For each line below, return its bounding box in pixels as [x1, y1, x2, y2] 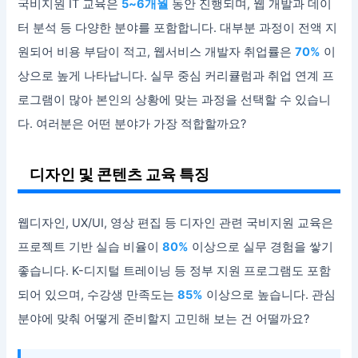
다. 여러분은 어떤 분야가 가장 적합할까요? [18, 117, 247, 132]
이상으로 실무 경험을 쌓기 [189, 240, 334, 255]
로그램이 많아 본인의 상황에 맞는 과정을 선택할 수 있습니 [18, 93, 332, 108]
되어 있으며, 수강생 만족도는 [18, 288, 178, 303]
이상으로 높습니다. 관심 [203, 288, 336, 303]
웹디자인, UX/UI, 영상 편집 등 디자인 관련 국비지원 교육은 [18, 216, 334, 231]
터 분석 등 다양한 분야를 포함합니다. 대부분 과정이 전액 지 [18, 21, 338, 36]
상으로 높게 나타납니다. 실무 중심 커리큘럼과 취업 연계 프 [18, 69, 335, 84]
